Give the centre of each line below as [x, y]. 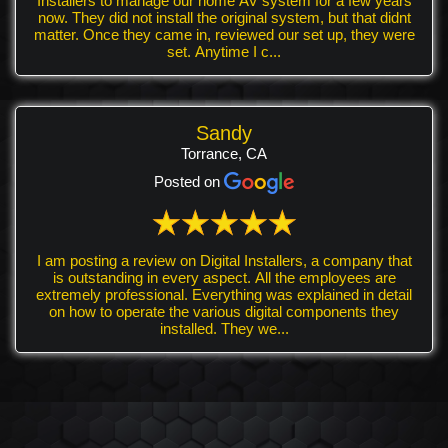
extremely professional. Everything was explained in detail [224, 294]
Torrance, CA [224, 153]
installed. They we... [254, 328]
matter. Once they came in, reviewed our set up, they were [224, 34]
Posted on [189, 181]
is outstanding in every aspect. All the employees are [224, 277]
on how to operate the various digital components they [210, 311]
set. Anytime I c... [224, 51]
